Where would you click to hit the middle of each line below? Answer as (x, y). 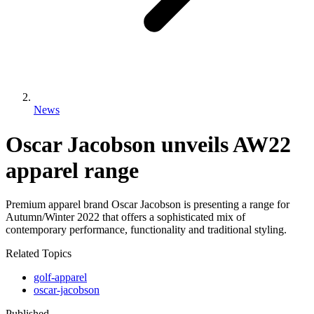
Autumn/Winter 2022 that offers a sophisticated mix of (125, 217)
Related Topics (39, 254)
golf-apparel (60, 278)
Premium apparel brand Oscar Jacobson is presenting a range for (148, 205)
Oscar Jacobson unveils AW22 (148, 144)
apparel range (72, 170)
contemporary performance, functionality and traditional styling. (148, 230)
